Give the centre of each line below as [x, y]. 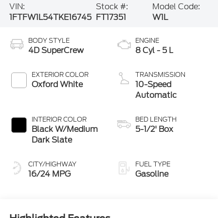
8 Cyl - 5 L [154, 50]
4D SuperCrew [56, 50]
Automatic [156, 95]
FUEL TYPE [153, 164]
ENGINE [147, 40]
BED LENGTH [156, 119]
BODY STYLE [49, 40]
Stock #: [112, 7]
